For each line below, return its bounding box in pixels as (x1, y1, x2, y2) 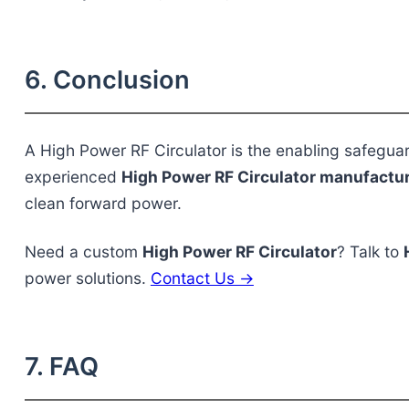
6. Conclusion (24, 65, 190, 96)
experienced (24, 167, 121, 187)
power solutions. (24, 268, 151, 288)
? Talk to (336, 242, 404, 262)
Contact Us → (150, 268, 254, 288)
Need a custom (24, 242, 142, 262)
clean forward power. (24, 194, 182, 214)
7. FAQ (24, 351, 99, 383)
